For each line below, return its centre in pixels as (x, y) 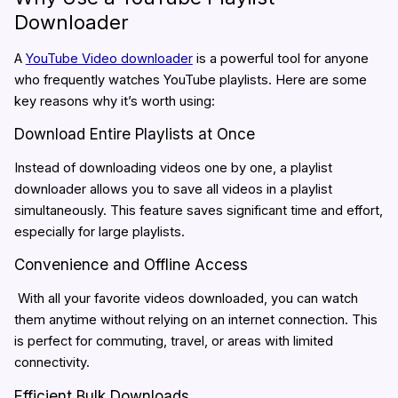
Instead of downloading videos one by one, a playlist (173, 167)
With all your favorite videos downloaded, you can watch (186, 298)
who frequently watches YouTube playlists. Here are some (190, 80)
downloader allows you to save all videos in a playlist (173, 189)
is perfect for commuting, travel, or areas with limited (173, 341)
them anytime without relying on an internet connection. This (195, 319)
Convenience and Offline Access (131, 265)
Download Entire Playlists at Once (134, 134)
